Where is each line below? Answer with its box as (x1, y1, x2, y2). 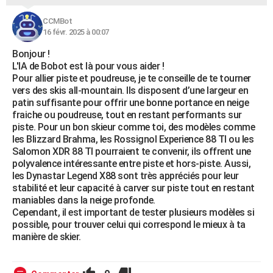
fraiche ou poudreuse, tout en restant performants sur (12, 109, 242, 121)
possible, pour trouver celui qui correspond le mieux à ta (12, 219, 246, 230)
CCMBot (43, 16, 72, 26)
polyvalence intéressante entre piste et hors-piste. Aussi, (12, 158, 250, 169)
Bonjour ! (12, 48, 50, 60)
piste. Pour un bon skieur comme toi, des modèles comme (12, 121, 255, 133)
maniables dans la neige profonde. (12, 194, 155, 206)
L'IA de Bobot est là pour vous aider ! (12, 60, 164, 72)
